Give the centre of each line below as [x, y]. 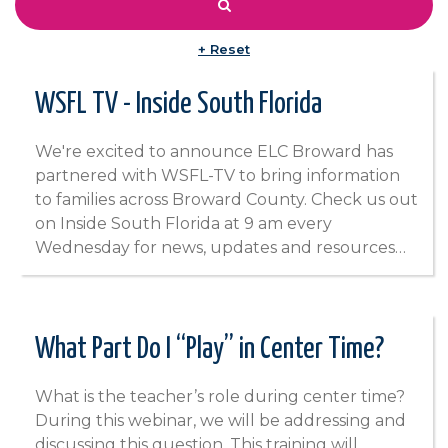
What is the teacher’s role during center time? [220, 397]
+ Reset [224, 49]
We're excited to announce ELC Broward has [214, 152]
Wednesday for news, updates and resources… [220, 248]
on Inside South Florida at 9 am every [183, 224]
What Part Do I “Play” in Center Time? [209, 350]
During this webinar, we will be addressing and [220, 421]
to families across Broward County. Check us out [226, 200]
